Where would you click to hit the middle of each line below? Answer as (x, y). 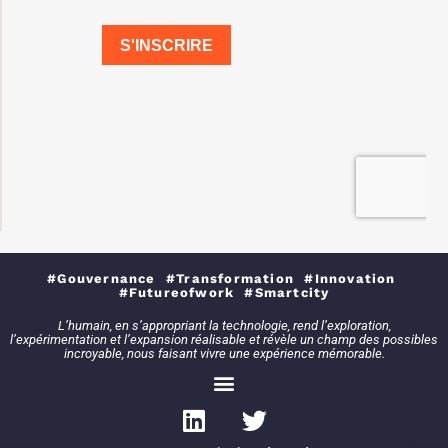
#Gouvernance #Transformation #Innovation (224, 279)
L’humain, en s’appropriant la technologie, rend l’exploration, (224, 325)
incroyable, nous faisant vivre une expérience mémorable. (224, 353)
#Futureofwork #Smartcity (224, 293)
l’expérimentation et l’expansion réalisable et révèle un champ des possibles (224, 339)
